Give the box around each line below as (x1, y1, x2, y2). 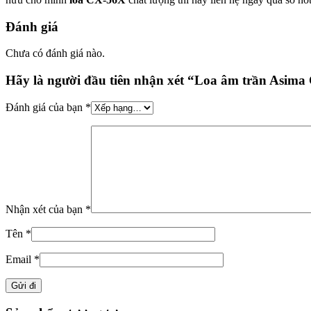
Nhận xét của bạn (6, 203, 85, 215)
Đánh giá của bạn (6, 101, 85, 113)
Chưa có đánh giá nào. (6, 47, 105, 60)
